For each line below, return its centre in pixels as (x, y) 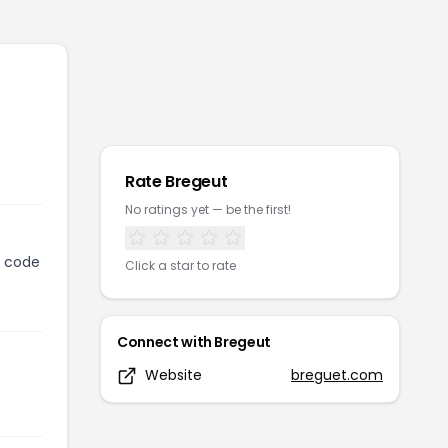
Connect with (166, 342)
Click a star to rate (180, 265)
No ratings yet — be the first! (208, 209)
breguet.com (337, 375)
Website (173, 375)
